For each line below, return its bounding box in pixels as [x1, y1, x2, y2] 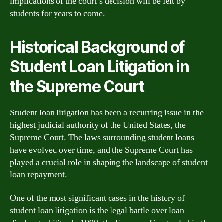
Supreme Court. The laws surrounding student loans [10, 131, 194, 143]
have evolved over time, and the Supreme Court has [10, 144, 193, 156]
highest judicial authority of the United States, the [10, 119, 186, 131]
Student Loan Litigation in [10, 56, 189, 76]
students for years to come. [10, 7, 105, 19]
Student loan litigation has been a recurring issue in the [10, 107, 204, 118]
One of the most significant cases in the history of [10, 192, 185, 204]
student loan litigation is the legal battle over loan [10, 205, 184, 216]
